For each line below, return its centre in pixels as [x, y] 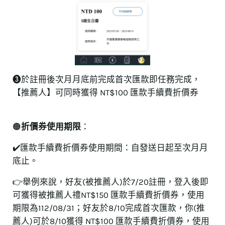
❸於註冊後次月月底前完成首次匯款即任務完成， [106, 79]
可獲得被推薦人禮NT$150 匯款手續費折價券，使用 [108, 195]
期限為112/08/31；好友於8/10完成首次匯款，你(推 [108, 208]
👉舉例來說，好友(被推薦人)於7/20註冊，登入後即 [110, 182]
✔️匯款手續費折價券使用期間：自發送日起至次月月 [110, 148]
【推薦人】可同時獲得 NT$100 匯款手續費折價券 [105, 92]
